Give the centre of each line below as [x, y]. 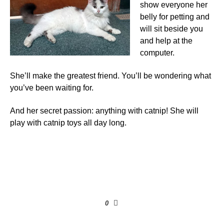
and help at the [166, 40]
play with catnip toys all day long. [68, 122]
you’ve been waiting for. [52, 87]
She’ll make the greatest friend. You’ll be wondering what [110, 75]
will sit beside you [171, 28]
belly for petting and [175, 16]
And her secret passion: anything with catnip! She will [104, 110]
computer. [157, 52]
